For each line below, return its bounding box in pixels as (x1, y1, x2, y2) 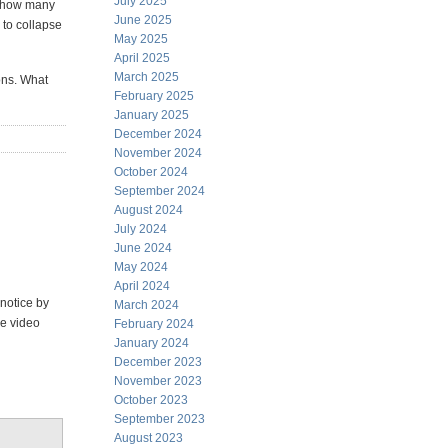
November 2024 (114, 146, 202, 160)
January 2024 (114, 336, 189, 350)
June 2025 (114, 13, 172, 27)
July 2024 (114, 222, 167, 236)
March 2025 (114, 70, 179, 84)
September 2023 (114, 412, 205, 426)
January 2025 (114, 108, 189, 122)
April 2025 (114, 51, 170, 65)
